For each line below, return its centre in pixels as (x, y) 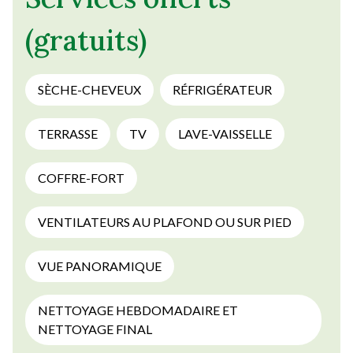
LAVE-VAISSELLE (225, 134)
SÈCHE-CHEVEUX (89, 90)
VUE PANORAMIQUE (100, 266)
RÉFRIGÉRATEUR (222, 90)
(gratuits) (86, 41)
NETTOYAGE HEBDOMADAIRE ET (138, 310)
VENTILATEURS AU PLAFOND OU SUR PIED (165, 222)
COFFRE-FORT (81, 178)
